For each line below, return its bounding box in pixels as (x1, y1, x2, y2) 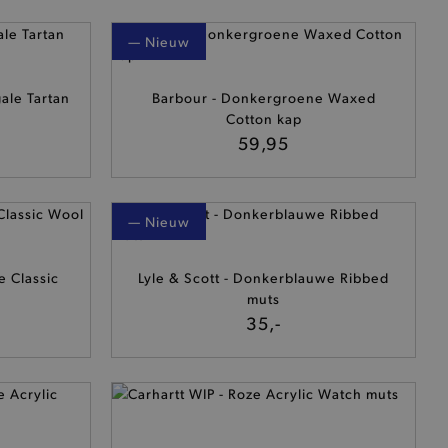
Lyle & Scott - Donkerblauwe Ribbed (138, 268, 389, 286)
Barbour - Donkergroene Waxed (151, 88, 376, 106)
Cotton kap (225, 109, 302, 127)
